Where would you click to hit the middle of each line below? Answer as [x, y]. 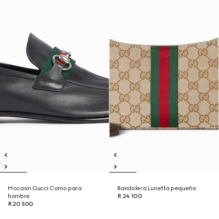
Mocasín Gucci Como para [45, 188]
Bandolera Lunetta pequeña [157, 188]
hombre [19, 196]
